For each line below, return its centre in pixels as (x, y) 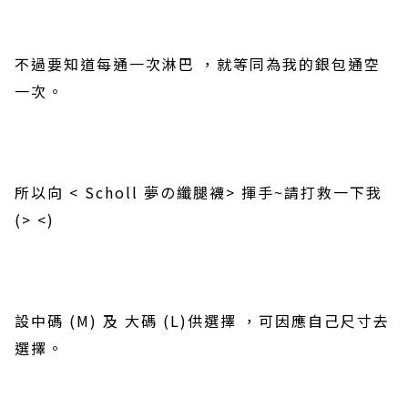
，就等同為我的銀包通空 (291, 64)
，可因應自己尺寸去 (313, 321)
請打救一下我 (333, 192)
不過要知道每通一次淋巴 (105, 64)
